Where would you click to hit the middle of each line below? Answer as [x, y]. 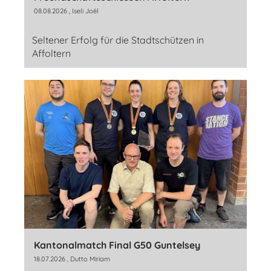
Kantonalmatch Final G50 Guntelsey [117, 245]
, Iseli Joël [83, 11]
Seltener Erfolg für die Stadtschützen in [118, 40]
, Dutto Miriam [88, 259]
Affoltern [51, 54]
